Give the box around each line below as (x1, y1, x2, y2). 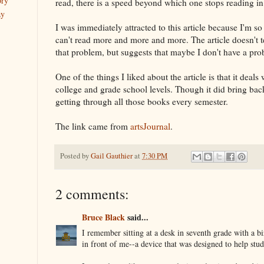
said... (125, 210, 148, 223)
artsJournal (130, 120, 170, 132)
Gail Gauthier (91, 150, 133, 161)
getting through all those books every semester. (55, 95, 228, 107)
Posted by (60, 150, 91, 161)
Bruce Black (82, 210, 125, 223)
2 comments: (55, 184, 129, 203)
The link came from (55, 120, 130, 132)
